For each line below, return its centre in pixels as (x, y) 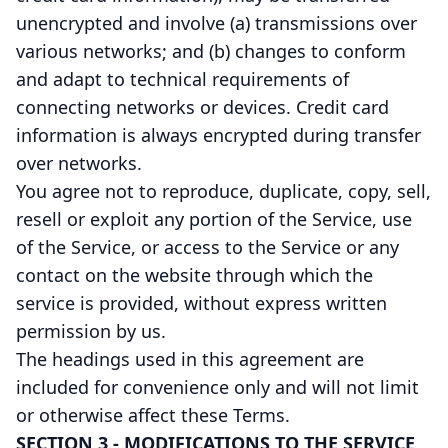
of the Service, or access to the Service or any (207, 247)
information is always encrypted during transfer (218, 135)
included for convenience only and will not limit (217, 387)
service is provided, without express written (201, 303)
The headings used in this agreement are (190, 359)
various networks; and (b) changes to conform (211, 51)
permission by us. (91, 331)
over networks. (79, 163)
